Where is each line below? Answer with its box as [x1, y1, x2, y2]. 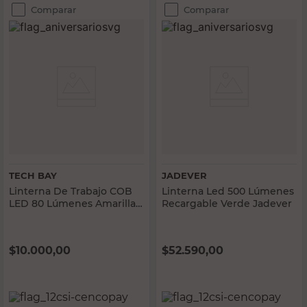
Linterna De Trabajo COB [9, 185, 132, 197]
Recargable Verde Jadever [162, 197, 292, 210]
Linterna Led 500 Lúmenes [162, 185, 294, 197]
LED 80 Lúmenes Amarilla [9, 197, 136, 210]
